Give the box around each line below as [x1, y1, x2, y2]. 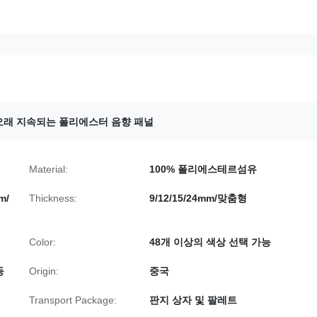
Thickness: [29, 192, 77, 204]
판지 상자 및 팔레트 [149, 294, 237, 306]
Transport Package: [29, 294, 117, 306]
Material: [29, 163, 68, 175]
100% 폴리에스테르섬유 [149, 163, 257, 175]
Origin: [29, 265, 59, 277]
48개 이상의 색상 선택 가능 [149, 236, 271, 248]
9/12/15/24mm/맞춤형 [149, 192, 247, 204]
